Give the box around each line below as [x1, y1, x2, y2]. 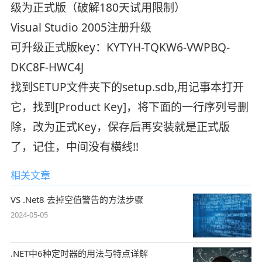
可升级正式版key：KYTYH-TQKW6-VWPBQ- [10, 39, 230, 55]
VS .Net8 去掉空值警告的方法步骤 [10, 193, 143, 205]
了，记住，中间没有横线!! [10, 139, 139, 154]
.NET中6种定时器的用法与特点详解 [10, 247, 148, 260]
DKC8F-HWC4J [10, 59, 84, 75]
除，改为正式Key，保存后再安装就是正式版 [10, 119, 230, 135]
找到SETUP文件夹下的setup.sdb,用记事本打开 [10, 79, 244, 95]
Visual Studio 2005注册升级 [10, 19, 151, 35]
